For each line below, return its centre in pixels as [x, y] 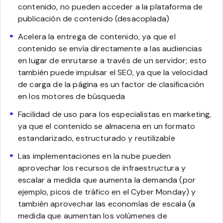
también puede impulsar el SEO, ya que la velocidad [113, 72]
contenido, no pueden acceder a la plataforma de [111, 6]
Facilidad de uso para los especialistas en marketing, [115, 114]
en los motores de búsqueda [72, 96]
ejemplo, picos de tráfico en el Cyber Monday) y [107, 192]
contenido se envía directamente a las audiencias [110, 48]
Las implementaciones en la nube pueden [95, 156]
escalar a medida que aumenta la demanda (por [107, 180]
